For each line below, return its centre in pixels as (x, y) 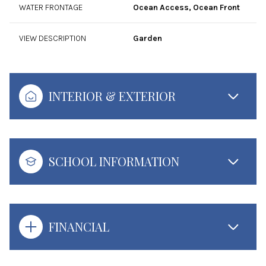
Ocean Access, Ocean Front (186, 7)
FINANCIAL (79, 227)
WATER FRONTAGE (51, 7)
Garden (148, 38)
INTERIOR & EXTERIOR (112, 96)
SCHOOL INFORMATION (114, 161)
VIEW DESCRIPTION (53, 38)
